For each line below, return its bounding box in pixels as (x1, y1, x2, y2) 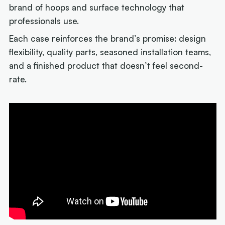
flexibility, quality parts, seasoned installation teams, (9, 47, 211, 58)
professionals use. (9, 15, 84, 26)
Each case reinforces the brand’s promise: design (9, 33, 206, 44)
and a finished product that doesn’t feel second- (9, 60, 203, 71)
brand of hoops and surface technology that (9, 2, 185, 13)
